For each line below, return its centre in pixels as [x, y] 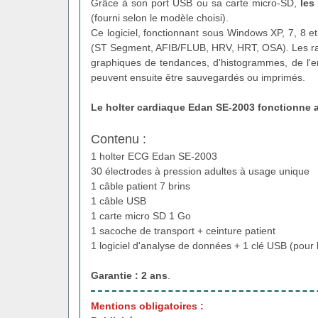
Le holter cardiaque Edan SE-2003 [173, 107]
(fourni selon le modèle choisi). [160, 17]
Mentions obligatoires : [147, 306]
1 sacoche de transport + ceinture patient [183, 230]
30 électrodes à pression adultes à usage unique [200, 171]
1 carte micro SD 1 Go [141, 215]
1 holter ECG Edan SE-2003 [154, 156]
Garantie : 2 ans [129, 275]
